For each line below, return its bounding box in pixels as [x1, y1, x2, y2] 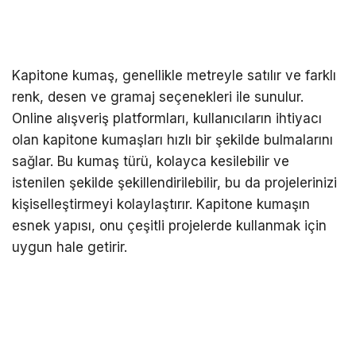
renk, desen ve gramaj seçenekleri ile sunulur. [12, 89, 304, 106]
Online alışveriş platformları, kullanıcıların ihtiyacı [12, 110, 322, 127]
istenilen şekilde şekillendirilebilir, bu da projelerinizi [12, 175, 337, 192]
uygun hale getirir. [12, 239, 127, 256]
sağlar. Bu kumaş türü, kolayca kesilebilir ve [12, 153, 289, 170]
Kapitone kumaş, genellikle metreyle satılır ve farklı [12, 68, 336, 84]
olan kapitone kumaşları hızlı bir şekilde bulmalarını [12, 132, 333, 149]
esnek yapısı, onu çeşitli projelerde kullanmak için [12, 218, 327, 234]
